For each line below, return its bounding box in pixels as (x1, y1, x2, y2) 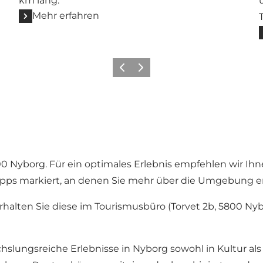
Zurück (114, 66, 140, 76)
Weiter (133, 66, 156, 76)
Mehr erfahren (32, 10, 100, 22)
